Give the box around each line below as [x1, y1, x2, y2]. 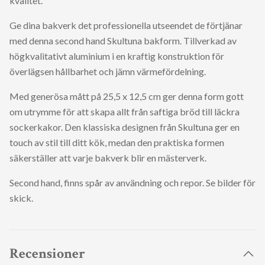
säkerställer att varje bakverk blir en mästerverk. [9, 152, 206, 164]
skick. [9, 192, 33, 204]
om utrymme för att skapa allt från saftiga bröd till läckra [9, 106, 240, 118]
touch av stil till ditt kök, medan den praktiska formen [9, 137, 224, 148]
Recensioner [9, 244, 85, 263]
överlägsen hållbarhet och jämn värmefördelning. [9, 66, 208, 77]
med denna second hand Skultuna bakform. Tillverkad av [9, 35, 237, 47]
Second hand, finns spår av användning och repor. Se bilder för [9, 177, 256, 189]
